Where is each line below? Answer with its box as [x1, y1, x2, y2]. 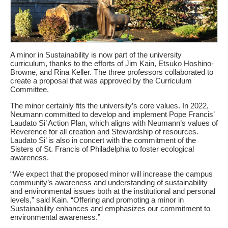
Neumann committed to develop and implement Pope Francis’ [10, 109, 214, 119]
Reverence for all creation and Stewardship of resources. [10, 127, 198, 136]
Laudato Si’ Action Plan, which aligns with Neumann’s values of [10, 118, 218, 127]
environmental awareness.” [10, 212, 100, 221]
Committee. [10, 84, 49, 94]
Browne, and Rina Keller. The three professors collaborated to [10, 67, 213, 76]
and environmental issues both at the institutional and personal [10, 186, 215, 195]
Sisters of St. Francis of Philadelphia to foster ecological [10, 144, 194, 153]
